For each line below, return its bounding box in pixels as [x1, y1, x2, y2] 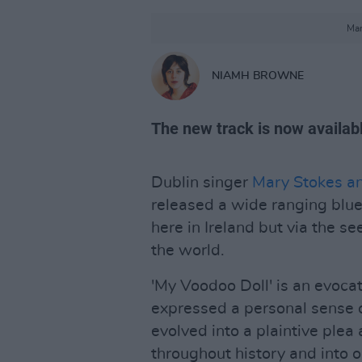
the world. [151, 242, 225, 259]
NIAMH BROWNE [212, 69, 304, 82]
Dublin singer [151, 175, 252, 191]
